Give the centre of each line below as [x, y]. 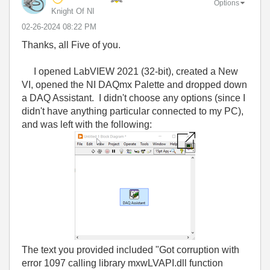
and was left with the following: [87, 124]
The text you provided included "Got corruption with [130, 250]
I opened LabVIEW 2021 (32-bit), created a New [130, 71]
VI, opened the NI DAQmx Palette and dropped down [134, 85]
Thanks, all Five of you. [71, 45]
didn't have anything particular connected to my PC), [133, 111]
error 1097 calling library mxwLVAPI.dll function [122, 263]
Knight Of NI [73, 11]
